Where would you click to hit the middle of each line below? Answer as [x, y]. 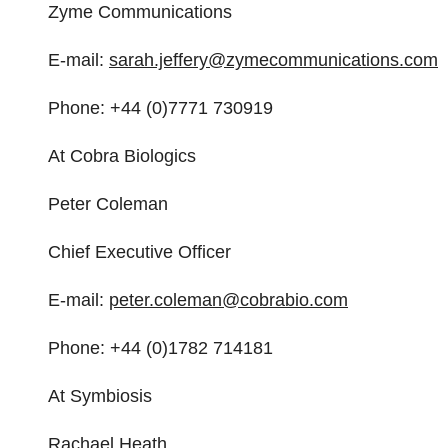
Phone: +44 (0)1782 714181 [160, 348]
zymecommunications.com [332, 60]
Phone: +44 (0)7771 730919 [160, 108]
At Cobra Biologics [122, 156]
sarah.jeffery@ [167, 60]
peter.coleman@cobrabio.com [228, 300]
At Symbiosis [100, 396]
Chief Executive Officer [139, 252]
